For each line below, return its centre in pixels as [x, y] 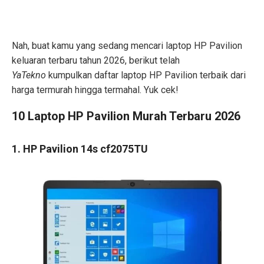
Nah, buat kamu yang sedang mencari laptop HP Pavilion [127, 46]
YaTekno [30, 75]
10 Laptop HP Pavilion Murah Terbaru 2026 [126, 116]
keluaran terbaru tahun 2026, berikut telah [96, 61]
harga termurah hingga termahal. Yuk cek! [95, 90]
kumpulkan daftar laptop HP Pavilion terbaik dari [147, 75]
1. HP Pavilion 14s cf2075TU [80, 149]
